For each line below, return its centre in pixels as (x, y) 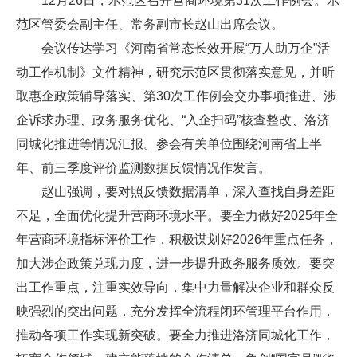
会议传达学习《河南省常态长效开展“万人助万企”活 (186, 49)
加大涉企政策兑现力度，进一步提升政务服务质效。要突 (175, 264)
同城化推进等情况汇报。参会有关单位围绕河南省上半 (169, 144)
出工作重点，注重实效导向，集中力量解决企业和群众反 (175, 288)
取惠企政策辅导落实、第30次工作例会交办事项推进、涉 (176, 96)
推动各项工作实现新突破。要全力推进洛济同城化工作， (175, 335)
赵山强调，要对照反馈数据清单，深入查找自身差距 (188, 192)
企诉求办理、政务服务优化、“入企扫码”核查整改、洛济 (173, 120)
